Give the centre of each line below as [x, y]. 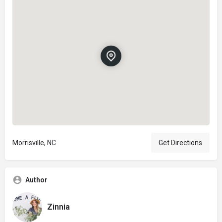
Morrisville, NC [34, 142]
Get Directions [180, 142]
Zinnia [58, 207]
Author [36, 180]
